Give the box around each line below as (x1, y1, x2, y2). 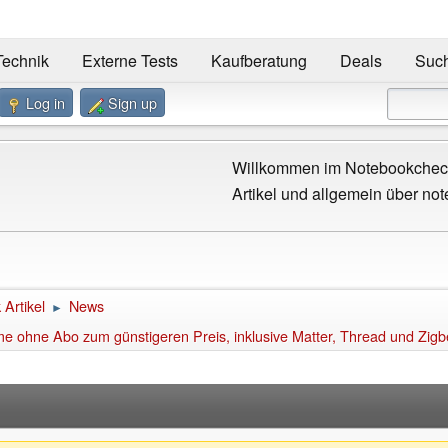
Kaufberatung (210, 49, 307, 73)
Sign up (108, 92, 157, 114)
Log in (26, 92, 65, 114)
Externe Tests (81, 49, 178, 73)
